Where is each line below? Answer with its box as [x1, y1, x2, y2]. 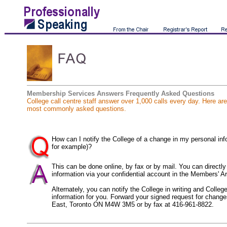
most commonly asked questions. [27, 105, 126, 112]
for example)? [52, 143, 92, 150]
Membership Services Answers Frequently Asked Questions [27, 90, 214, 97]
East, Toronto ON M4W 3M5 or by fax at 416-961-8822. [52, 201, 214, 208]
